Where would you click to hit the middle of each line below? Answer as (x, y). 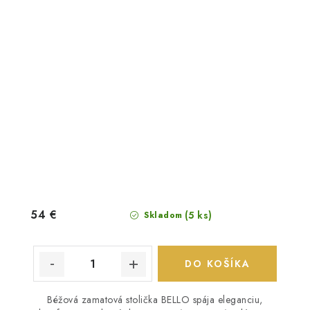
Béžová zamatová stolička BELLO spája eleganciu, (155, 300)
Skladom (162, 216)
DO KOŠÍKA (217, 264)
